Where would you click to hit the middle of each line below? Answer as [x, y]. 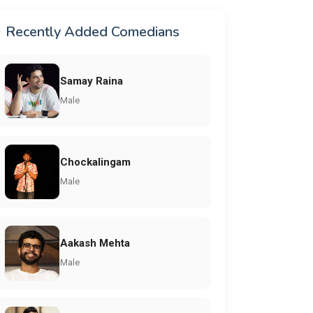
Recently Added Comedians [93, 32]
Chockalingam [95, 162]
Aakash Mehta [95, 243]
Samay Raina [92, 81]
